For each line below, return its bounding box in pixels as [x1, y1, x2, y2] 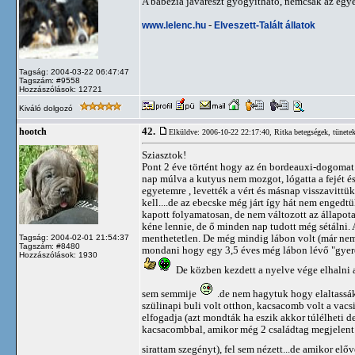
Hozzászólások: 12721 [19, 85, 102, 94]
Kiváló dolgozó [19, 104, 75, 113]
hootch [19, 127, 47, 136]
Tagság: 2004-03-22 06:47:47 [19, 67, 129, 76]
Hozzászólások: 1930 [19, 250, 97, 259]
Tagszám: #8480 [19, 242, 80, 250]
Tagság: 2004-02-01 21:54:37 [19, 233, 129, 242]
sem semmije [142, 288, 199, 300]
